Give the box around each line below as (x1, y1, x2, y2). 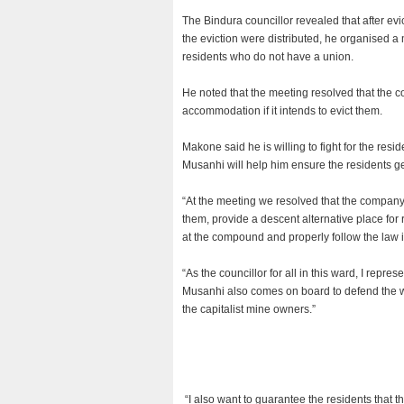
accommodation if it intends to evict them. (182, 105, 382, 117)
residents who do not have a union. (182, 50, 353, 63)
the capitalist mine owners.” (182, 303, 316, 316)
